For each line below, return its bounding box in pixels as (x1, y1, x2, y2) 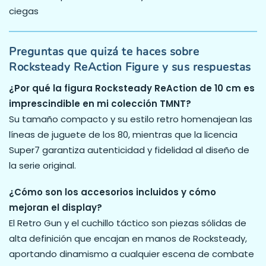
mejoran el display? (9, 201, 102, 214)
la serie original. (9, 159, 76, 172)
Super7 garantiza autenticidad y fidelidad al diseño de (9, 143, 249, 156)
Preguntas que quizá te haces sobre (9, 44, 199, 60)
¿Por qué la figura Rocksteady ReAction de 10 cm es (9, 81, 255, 94)
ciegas (9, 5, 39, 18)
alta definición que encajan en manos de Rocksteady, (9, 232, 247, 245)
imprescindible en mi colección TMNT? (9, 97, 191, 110)
